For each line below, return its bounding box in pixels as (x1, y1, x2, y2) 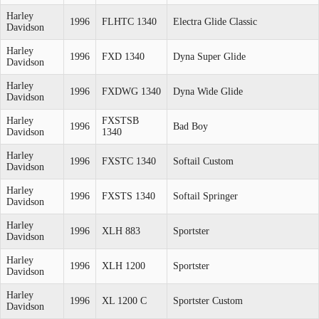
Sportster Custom (173, 295, 243, 306)
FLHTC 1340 (102, 16, 157, 27)
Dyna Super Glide (173, 51, 246, 62)
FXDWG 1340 (102, 85, 161, 97)
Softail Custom (173, 155, 234, 167)
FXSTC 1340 (102, 155, 156, 167)
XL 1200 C (102, 295, 147, 306)
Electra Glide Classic (173, 16, 257, 27)
